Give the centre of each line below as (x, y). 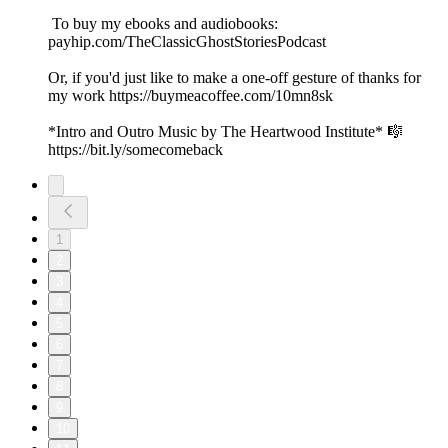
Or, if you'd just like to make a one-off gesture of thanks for (234, 78)
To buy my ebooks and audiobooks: (163, 24)
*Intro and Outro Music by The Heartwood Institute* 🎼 (225, 132)
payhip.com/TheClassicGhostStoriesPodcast (187, 42)
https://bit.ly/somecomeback (135, 150)
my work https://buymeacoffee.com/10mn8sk (192, 96)
